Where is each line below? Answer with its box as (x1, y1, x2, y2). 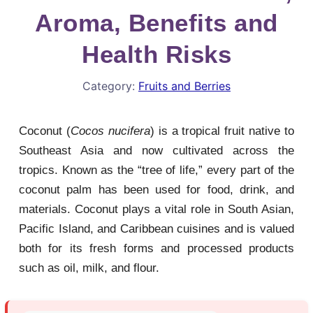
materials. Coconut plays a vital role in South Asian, (19, 203, 294, 216)
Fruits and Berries (138, 79, 231, 93)
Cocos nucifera (70, 124, 150, 138)
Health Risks (82, 41, 231, 68)
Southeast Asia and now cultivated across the (19, 144, 294, 157)
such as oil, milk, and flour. (19, 261, 159, 275)
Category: (82, 79, 138, 93)
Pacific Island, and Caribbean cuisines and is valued (19, 222, 294, 235)
